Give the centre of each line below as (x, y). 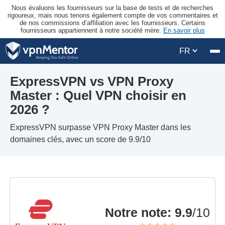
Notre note (136, 212)
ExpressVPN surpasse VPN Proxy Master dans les (100, 127)
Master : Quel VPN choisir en (98, 95)
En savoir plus (184, 30)
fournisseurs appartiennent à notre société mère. (92, 30)
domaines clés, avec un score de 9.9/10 (80, 139)
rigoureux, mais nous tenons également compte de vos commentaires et (113, 15)
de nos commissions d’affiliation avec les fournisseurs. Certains (113, 23)
